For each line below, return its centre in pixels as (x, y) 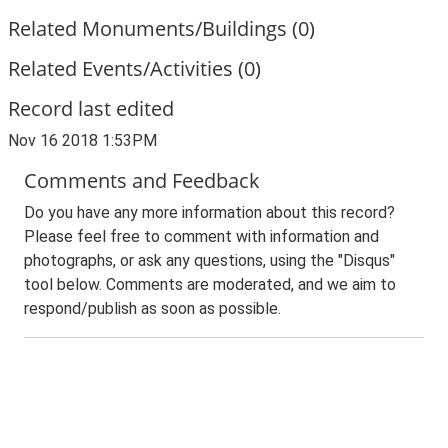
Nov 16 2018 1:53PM (82, 140)
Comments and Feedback (142, 180)
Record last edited (91, 108)
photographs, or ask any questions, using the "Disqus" (209, 260)
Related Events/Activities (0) (134, 68)
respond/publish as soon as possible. (152, 308)
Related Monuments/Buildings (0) (161, 28)
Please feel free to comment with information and (201, 236)
